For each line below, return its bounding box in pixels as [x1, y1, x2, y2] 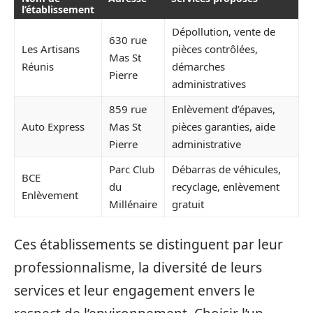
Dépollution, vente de [172, 24, 275, 39]
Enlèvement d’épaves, [172, 102, 275, 117]
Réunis [22, 59, 54, 74]
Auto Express [22, 119, 85, 134]
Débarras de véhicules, [172, 162, 281, 177]
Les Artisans [22, 42, 80, 57]
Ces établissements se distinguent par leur [14, 235, 283, 254]
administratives [172, 77, 246, 92]
